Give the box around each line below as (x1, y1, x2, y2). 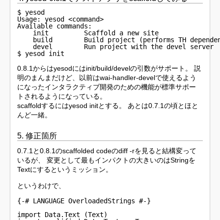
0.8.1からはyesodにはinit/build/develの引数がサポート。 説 (17, 64, 201, 73)
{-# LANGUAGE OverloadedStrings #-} (17, 196, 151, 205)
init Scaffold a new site (17, 29, 159, 37)
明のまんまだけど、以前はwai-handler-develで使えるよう (17, 74, 197, 82)
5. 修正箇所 (17, 131, 57, 140)
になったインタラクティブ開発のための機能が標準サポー (17, 83, 196, 91)
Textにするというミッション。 (17, 165, 113, 173)
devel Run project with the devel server (17, 43, 214, 51)
